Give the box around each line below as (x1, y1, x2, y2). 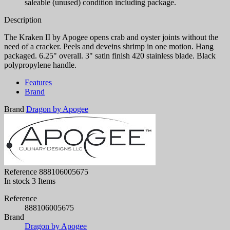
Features (25, 78, 52, 87)
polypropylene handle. (4, 61, 76, 70)
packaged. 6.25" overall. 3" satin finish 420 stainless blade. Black (4, 51, 216, 61)
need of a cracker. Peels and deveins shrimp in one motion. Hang (4, 42, 214, 51)
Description (4, 15, 42, 25)
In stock (4, 177, 30, 186)
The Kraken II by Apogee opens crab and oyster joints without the (4, 33, 218, 42)
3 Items (32, 177, 55, 186)
